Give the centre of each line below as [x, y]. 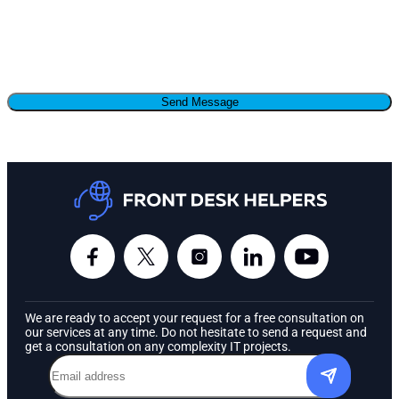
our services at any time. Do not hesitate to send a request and [196, 333]
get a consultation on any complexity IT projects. [158, 347]
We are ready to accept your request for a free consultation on [195, 318]
